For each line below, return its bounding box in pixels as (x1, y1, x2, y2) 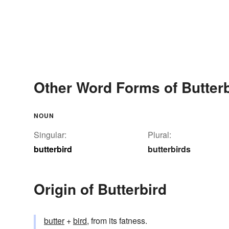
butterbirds (148, 143, 191, 155)
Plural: (148, 129, 171, 141)
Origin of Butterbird (34, 178, 167, 200)
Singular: (34, 129, 66, 141)
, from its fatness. (87, 215, 147, 227)
